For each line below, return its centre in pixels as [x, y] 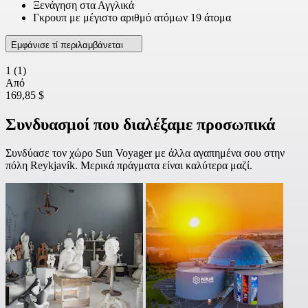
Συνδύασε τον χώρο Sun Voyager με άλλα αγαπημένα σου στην [145, 153]
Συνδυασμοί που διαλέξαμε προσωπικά [140, 124]
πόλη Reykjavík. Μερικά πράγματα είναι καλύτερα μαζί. [129, 166]
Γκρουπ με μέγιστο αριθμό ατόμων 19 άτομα [132, 17]
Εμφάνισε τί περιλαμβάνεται [68, 45]
